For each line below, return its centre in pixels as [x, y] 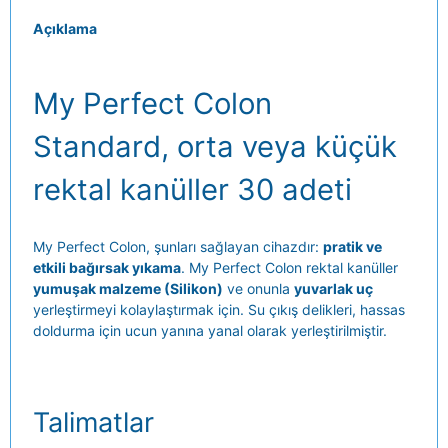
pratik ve [352, 246]
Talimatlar [93, 422]
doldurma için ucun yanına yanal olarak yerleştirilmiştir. [209, 330]
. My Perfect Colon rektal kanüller [289, 267]
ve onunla [258, 288]
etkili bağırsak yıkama [106, 267]
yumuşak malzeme [98, 288]
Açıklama [64, 28]
